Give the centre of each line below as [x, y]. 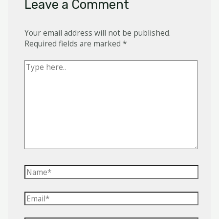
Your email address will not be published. [97, 33]
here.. [34, 76]
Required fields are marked [73, 43]
